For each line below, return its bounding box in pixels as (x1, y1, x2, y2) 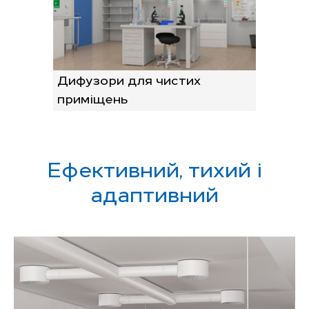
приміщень (57, 88, 128, 107)
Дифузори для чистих (57, 70, 201, 88)
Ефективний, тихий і (47, 152, 262, 183)
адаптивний (90, 177, 219, 208)
